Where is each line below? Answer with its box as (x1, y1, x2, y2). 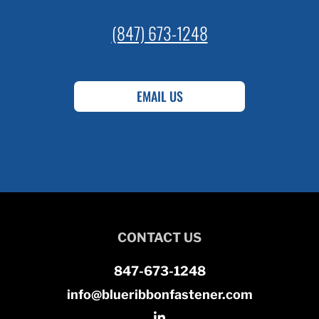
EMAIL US (136, 86, 183, 105)
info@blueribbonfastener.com (66, 286, 253, 302)
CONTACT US (117, 229, 202, 245)
